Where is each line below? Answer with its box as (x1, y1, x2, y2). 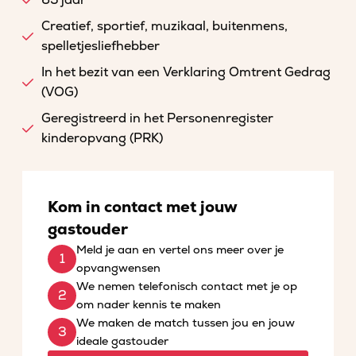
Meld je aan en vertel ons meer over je (76, 243, 284, 257)
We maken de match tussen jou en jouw (76, 316, 295, 330)
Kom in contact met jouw (48, 197, 238, 217)
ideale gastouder (76, 335, 168, 348)
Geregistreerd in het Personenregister (41, 110, 273, 126)
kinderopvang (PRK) (41, 130, 163, 146)
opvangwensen (76, 261, 161, 275)
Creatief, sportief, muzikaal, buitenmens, (41, 18, 288, 34)
